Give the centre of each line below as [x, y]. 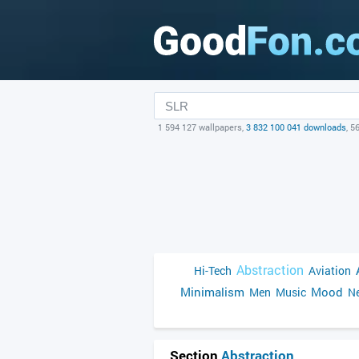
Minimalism [212, 292]
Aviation [330, 270]
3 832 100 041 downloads [296, 127]
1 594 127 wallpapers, [202, 127]
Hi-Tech [213, 270]
